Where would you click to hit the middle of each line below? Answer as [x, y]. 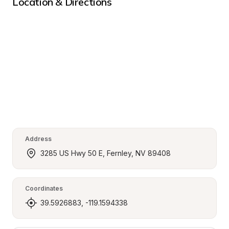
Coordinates [44, 188]
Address [38, 139]
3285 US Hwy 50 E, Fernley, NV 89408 [106, 153]
